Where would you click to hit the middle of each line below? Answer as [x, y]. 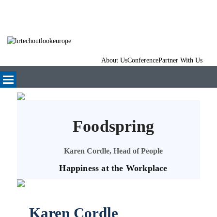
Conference [143, 60]
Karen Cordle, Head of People [113, 151]
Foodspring [113, 126]
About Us [114, 60]
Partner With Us [180, 60]
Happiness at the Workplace [113, 168]
